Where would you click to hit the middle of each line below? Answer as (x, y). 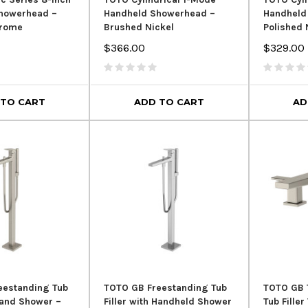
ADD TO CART (169, 102)
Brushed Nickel (139, 27)
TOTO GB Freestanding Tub (166, 288)
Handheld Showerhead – (160, 13)
